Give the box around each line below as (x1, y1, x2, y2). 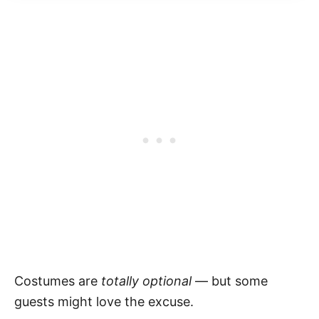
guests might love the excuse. (14, 293, 194, 309)
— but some (192, 273, 268, 288)
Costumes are (14, 273, 101, 288)
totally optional (101, 273, 192, 288)
